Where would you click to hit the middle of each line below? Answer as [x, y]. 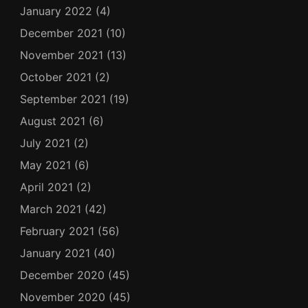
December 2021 [61, 33]
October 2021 [55, 77]
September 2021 [63, 99]
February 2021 [57, 231]
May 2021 [45, 165]
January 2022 [56, 11]
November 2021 [61, 55]
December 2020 [62, 275]
